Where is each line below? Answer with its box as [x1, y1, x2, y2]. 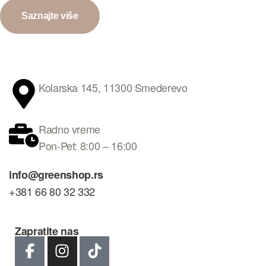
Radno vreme [39, 121, 101, 137]
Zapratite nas [15, 223, 79, 239]
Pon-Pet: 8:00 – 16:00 [39, 137, 137, 153]
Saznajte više [21, 10, 78, 21]
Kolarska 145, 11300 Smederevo [39, 79, 188, 95]
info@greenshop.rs [9, 166, 103, 182]
